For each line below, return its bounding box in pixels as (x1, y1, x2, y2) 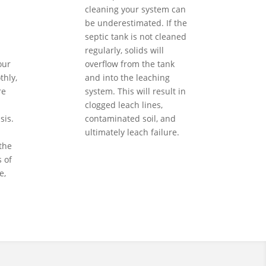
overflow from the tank (85, 58, 175, 69)
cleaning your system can (85, 4, 186, 15)
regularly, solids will (85, 45, 164, 56)
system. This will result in (85, 85, 186, 97)
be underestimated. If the (85, 17, 187, 28)
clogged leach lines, (85, 99, 163, 110)
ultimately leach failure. (85, 126, 179, 138)
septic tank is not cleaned (85, 31, 186, 42)
